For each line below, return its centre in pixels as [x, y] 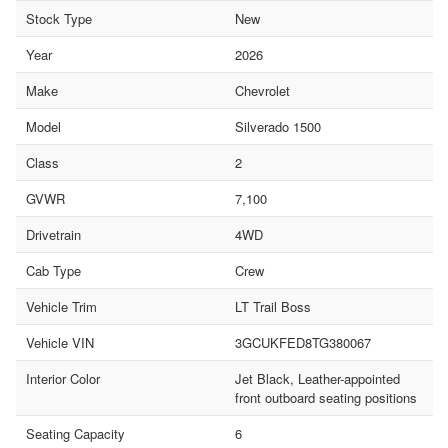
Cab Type [53, 270]
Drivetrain [53, 234]
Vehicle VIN [60, 342]
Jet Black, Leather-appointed [317, 378]
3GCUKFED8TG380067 [302, 342]
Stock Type [59, 18]
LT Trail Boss [272, 306]
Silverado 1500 [277, 126]
